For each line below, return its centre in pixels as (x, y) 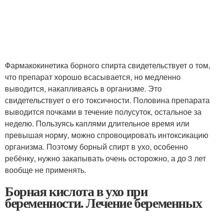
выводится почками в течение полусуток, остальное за (103, 112)
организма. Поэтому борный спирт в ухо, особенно (96, 147)
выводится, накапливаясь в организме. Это (83, 88)
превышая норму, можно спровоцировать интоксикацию (107, 135)
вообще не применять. (46, 170)
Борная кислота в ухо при (76, 191)
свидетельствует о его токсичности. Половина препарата (107, 100)
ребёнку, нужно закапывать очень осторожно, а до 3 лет (105, 158)
